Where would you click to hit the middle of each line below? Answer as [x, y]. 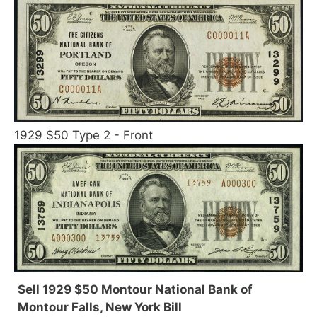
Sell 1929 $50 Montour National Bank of [135, 289]
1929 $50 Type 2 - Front [83, 135]
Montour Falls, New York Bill [100, 307]
